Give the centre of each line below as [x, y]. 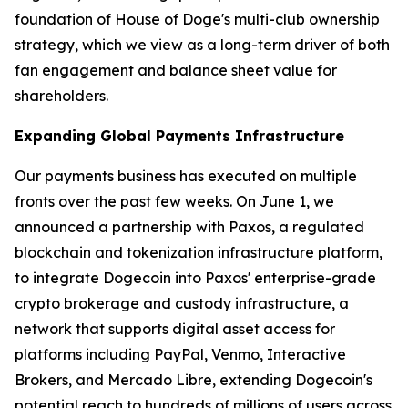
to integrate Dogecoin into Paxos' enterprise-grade [195, 278]
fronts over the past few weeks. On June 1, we [174, 201]
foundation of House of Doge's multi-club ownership [197, 19]
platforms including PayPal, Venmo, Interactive [180, 354]
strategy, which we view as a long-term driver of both [202, 45]
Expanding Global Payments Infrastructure [179, 136]
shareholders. [61, 96]
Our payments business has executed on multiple [186, 176]
